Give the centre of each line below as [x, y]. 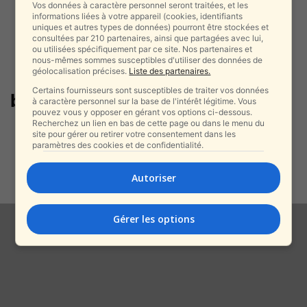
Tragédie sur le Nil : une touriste [195, 132]
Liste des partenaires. [170, 71]
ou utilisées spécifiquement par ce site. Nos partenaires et [143, 49]
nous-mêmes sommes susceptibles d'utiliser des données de [148, 60]
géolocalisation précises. [81, 71]
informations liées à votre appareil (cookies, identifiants [138, 16]
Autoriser [153, 177]
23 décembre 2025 [201, 163]
